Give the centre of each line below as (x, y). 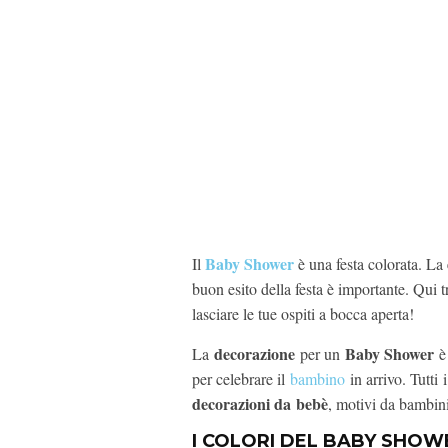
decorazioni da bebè (260, 404)
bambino (317, 379)
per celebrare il (241, 379)
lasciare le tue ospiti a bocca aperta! (303, 314)
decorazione (254, 354)
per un (320, 354)
